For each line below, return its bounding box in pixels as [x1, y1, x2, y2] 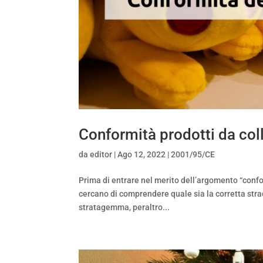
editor [90, 150, 113, 160]
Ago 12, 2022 [117, 150, 166, 160]
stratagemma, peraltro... [79, 203, 170, 213]
